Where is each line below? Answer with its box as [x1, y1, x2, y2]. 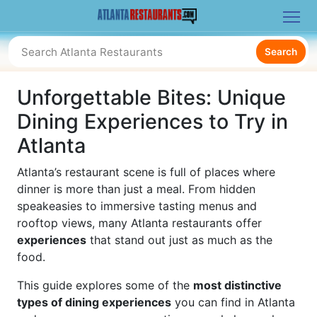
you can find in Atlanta [171, 295, 295, 309]
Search [265, 46, 297, 57]
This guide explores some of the [17, 278, 193, 292]
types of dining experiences [17, 295, 171, 309]
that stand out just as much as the [86, 233, 272, 247]
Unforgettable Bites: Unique [17, 85, 286, 110]
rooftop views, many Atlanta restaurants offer [17, 216, 262, 230]
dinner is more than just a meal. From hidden [17, 182, 255, 196]
